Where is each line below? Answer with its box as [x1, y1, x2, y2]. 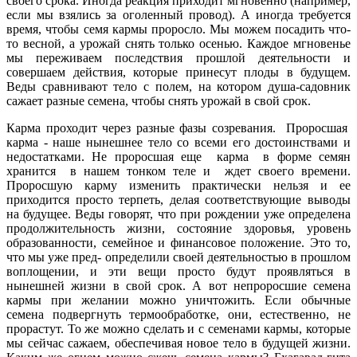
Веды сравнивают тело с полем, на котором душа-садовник [6, 79, 351, 93]
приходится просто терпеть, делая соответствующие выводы [6, 192, 351, 206]
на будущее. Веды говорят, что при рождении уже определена [6, 206, 351, 221]
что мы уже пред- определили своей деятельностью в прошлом [6, 249, 351, 264]
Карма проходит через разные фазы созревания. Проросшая [6, 120, 351, 135]
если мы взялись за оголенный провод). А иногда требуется [6, 7, 351, 22]
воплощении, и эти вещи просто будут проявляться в [6, 264, 351, 278]
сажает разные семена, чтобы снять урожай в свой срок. [6, 93, 311, 108]
